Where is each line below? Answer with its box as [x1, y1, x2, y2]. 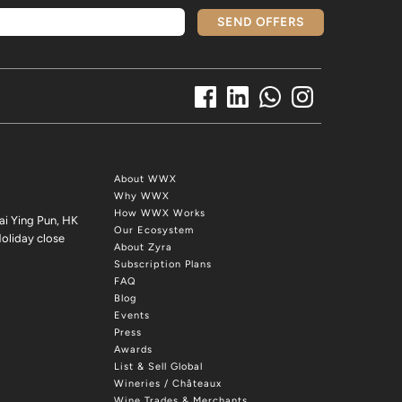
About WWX [114, 173, 177, 186]
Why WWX [114, 190, 170, 203]
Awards [114, 344, 153, 356]
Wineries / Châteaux [114, 378, 222, 390]
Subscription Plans [114, 258, 212, 271]
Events [114, 310, 150, 322]
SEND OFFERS [217, 15, 304, 30]
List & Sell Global [114, 361, 203, 373]
